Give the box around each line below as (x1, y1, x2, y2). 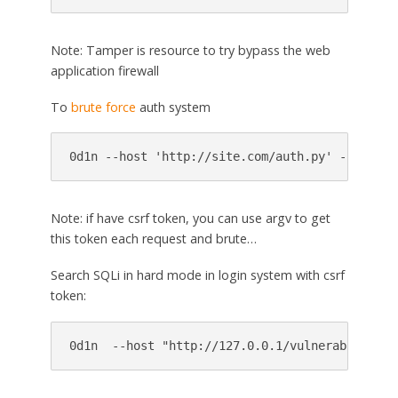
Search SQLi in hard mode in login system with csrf (50, 267, 345, 284)
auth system (135, 98, 211, 115)
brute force (70, 98, 136, 115)
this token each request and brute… (50, 230, 257, 248)
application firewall (50, 61, 159, 79)
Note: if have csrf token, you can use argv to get (50, 210, 330, 227)
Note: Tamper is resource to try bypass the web (50, 41, 330, 59)
